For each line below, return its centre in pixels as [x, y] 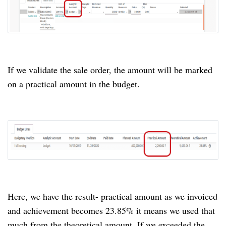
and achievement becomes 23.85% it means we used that [111, 210]
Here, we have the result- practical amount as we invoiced [112, 196]
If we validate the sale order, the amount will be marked [110, 70]
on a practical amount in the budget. [74, 84]
